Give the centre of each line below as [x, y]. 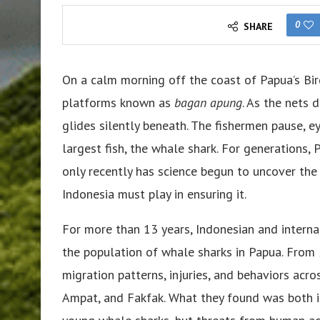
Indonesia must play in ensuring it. [154, 194]
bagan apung [208, 102]
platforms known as [118, 102]
